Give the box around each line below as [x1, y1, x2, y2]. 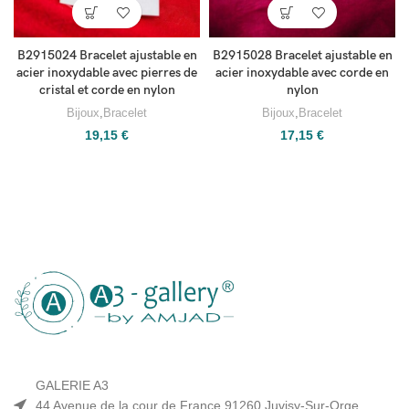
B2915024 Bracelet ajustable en [16, 47, 197, 64]
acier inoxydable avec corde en [215, 65, 389, 81]
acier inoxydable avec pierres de [16, 65, 197, 81]
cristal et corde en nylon [38, 82, 175, 99]
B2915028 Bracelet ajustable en [212, 47, 393, 64]
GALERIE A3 [36, 378, 109, 393]
